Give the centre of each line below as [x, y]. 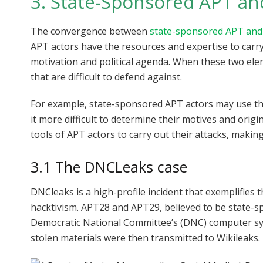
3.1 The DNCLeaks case [109, 166]
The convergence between [90, 31]
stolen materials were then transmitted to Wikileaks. [145, 238]
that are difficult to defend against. [106, 77]
